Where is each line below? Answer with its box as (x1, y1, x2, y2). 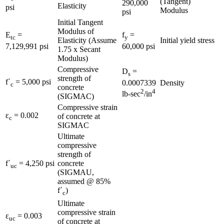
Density (160, 78, 184, 87)
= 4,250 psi (17, 159, 54, 168)
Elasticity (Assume (57, 36, 116, 45)
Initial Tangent (57, 18, 103, 27)
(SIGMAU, (57, 168, 94, 177)
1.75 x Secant (57, 45, 100, 54)
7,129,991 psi (5, 41, 48, 50)
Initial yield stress (160, 36, 214, 45)
